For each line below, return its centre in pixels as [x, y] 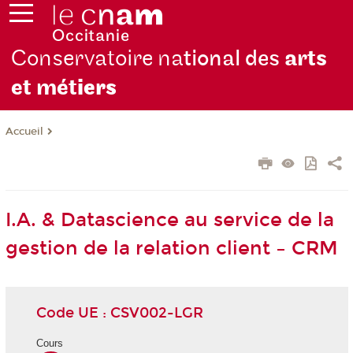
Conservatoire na [98, 59]
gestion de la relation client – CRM [171, 249]
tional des [234, 59]
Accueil [24, 132]
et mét [45, 88]
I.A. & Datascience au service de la [169, 220]
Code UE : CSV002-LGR [119, 312]
